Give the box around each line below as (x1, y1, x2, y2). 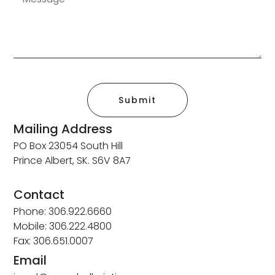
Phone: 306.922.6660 (14, 204, 112, 219)
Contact (14, 186, 65, 204)
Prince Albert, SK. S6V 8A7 (14, 153, 131, 168)
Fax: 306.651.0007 (14, 234, 94, 249)
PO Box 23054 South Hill (14, 139, 123, 153)
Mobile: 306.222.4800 (14, 219, 112, 234)
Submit (118, 94, 157, 107)
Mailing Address (14, 120, 113, 138)
